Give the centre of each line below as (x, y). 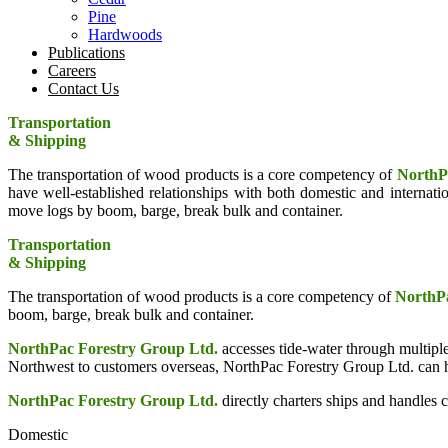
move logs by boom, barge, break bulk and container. (175, 210)
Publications (86, 52)
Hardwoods (125, 34)
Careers (72, 70)
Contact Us (83, 88)
